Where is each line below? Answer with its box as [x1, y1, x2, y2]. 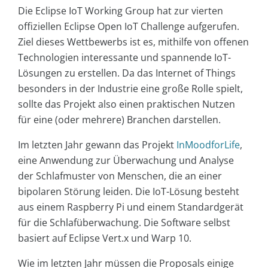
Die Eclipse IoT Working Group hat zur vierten [18, 4, 223, 17]
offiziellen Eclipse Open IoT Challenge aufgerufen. [18, 19, 239, 33]
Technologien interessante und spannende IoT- [18, 50, 231, 64]
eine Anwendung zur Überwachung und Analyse [18, 153, 234, 167]
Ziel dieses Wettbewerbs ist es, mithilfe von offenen [18, 35, 249, 48]
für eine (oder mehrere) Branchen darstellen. [18, 112, 221, 126]
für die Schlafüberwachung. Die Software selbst [18, 215, 230, 229]
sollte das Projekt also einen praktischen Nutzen [18, 97, 235, 111]
